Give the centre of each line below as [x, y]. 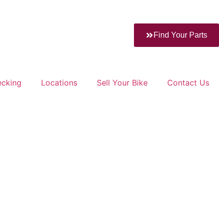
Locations [59, 82]
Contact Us [188, 82]
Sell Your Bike [122, 82]
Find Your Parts [180, 35]
